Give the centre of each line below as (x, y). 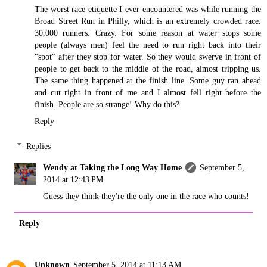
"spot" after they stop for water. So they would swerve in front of (148, 57)
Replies (39, 146)
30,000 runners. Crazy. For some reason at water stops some (148, 33)
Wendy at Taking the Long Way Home (113, 167)
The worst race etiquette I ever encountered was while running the (148, 9)
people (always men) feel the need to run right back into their (148, 45)
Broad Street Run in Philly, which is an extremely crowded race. (148, 21)
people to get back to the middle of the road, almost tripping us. (148, 69)
